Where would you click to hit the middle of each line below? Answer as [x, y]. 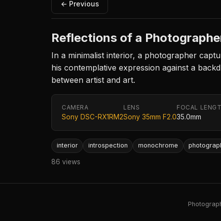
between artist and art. [93, 80]
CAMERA [75, 108]
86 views [66, 162]
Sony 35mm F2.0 [150, 117]
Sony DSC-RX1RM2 [92, 117]
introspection [108, 146]
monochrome [158, 146]
